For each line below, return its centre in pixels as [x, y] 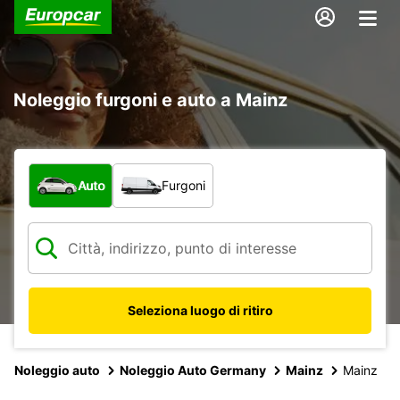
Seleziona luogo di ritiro [200, 310]
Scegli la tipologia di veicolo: [125, 172]
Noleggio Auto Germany [193, 370]
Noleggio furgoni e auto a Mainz [150, 100]
